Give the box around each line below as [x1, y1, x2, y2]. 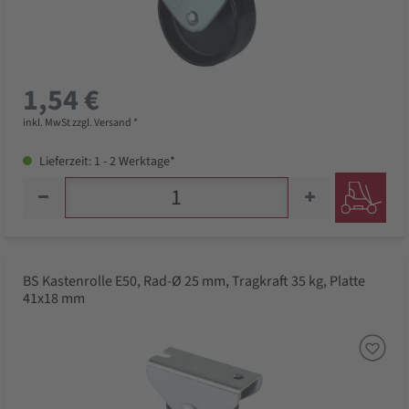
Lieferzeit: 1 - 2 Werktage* [37, 152, 175, 172]
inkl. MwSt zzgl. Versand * [23, 115, 138, 131]
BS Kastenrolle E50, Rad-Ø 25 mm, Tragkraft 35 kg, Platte [23, 271, 365, 292]
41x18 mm [23, 288, 85, 309]
